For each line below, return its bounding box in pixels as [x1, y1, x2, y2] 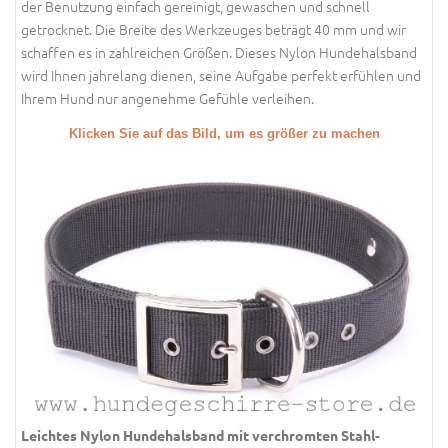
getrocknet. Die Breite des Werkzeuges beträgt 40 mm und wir [21, 19, 406, 40]
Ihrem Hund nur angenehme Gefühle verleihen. [21, 88, 314, 109]
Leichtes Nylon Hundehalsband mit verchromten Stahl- [21, 425, 380, 444]
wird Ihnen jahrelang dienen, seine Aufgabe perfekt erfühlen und [21, 65, 421, 86]
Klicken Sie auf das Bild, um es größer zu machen [68, 126, 380, 141]
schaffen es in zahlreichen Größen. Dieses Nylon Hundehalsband [21, 42, 417, 63]
